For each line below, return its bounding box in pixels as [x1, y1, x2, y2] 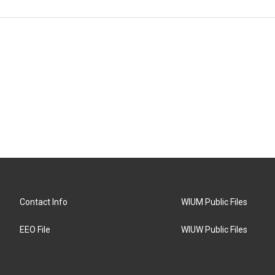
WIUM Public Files [181, 197, 248, 207]
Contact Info [20, 197, 68, 207]
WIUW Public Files [181, 225, 248, 234]
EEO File [20, 225, 50, 234]
